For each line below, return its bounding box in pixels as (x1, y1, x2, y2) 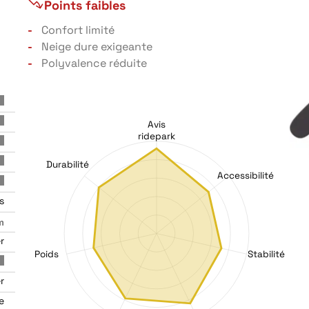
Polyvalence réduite (41, 56, 147, 70)
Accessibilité (217, 170, 275, 182)
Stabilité (247, 248, 286, 260)
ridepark (137, 130, 176, 142)
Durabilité (46, 158, 89, 170)
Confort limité (41, 23, 114, 37)
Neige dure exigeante (41, 39, 152, 54)
